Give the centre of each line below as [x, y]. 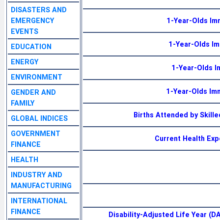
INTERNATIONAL [39, 201]
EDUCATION [31, 46]
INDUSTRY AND [37, 175]
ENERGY [25, 62]
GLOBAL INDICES [39, 118]
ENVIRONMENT [37, 77]
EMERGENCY [32, 20]
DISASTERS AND [39, 10]
